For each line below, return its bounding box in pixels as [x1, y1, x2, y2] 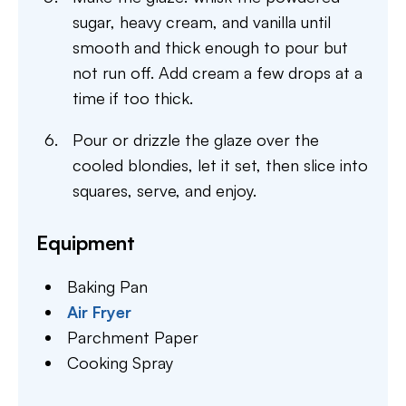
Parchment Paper [67, 326, 199, 347]
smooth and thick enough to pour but [72, 36, 348, 57]
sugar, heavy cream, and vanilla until [72, 11, 331, 32]
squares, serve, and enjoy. [72, 179, 256, 200]
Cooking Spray [67, 352, 174, 372]
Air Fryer [67, 301, 132, 322]
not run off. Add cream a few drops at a [72, 62, 362, 82]
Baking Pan [67, 275, 149, 296]
